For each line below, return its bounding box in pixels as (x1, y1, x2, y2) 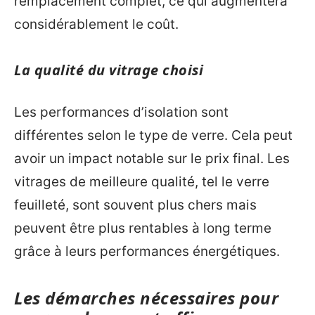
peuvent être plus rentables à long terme (14, 219, 271, 236)
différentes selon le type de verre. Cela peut (14, 127, 292, 143)
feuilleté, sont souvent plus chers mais (14, 196, 257, 213)
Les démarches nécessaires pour (14, 285, 278, 309)
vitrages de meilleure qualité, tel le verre (14, 173, 269, 190)
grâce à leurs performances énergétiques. (14, 243, 280, 259)
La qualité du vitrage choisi (14, 60, 203, 79)
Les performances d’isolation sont (14, 103, 229, 120)
